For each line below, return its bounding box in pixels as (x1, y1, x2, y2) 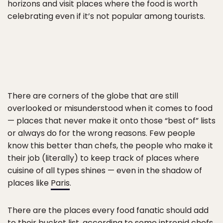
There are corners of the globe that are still (7, 90, 178, 102)
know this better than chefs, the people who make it (7, 140, 213, 151)
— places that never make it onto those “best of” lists (7, 115, 216, 126)
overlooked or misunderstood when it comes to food (7, 103, 213, 114)
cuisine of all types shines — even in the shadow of (7, 165, 202, 176)
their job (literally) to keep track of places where (7, 152, 199, 164)
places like (7, 177, 51, 189)
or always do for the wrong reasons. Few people (7, 127, 195, 139)
